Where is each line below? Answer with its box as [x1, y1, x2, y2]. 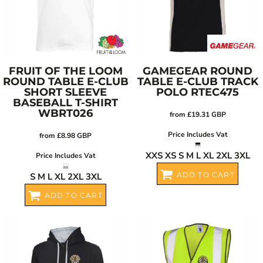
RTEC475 [191, 86, 239, 99]
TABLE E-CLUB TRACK [137, 75, 258, 88]
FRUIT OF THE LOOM [8, 65, 123, 77]
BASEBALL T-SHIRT [13, 96, 118, 109]
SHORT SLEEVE [24, 86, 107, 99]
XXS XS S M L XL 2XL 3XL [145, 150, 250, 162]
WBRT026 [38, 107, 93, 120]
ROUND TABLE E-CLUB [2, 75, 129, 88]
